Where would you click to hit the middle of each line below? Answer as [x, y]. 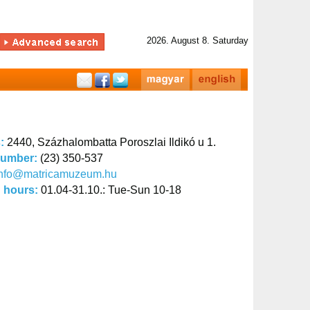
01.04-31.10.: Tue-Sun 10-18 [111, 190]
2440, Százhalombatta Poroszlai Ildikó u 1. [111, 142]
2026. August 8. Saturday [198, 40]
